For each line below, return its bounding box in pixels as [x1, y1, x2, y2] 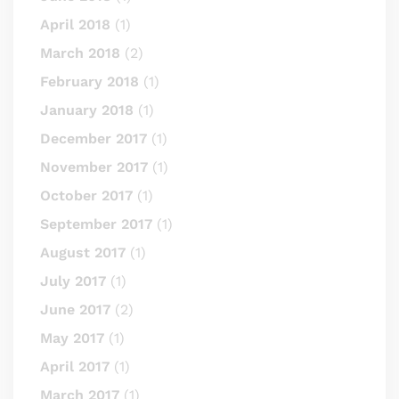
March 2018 [40, 45, 120, 61]
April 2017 [40, 358, 110, 375]
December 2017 [40, 130, 147, 147]
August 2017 [40, 244, 126, 261]
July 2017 [40, 273, 106, 289]
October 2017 [40, 187, 133, 204]
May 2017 [40, 330, 104, 346]
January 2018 [40, 102, 134, 118]
